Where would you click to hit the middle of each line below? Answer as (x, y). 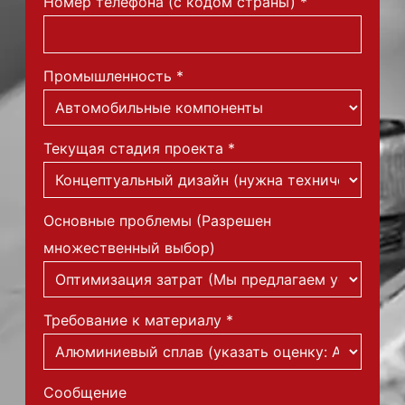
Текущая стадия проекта (133, 148)
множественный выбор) (129, 247)
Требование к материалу (132, 320)
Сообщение (85, 392)
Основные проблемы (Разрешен (157, 220)
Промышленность (108, 75)
